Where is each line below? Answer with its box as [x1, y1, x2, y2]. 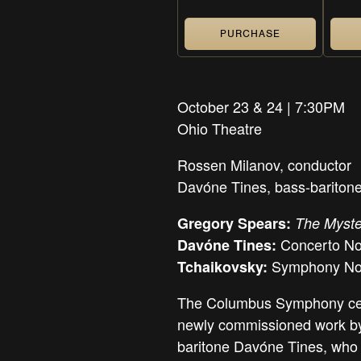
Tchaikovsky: [177, 256, 268, 278]
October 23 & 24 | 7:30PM [177, 96, 345, 118]
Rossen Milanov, [177, 154, 288, 176]
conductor [288, 154, 351, 176]
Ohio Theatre [177, 118, 262, 139]
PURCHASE [220, 27, 280, 41]
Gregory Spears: [177, 213, 291, 234]
